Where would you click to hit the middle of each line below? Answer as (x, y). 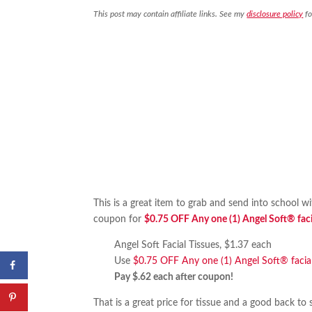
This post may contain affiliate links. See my (170, 14)
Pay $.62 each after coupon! (174, 278)
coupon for (119, 220)
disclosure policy (275, 14)
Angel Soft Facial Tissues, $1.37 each (193, 245)
